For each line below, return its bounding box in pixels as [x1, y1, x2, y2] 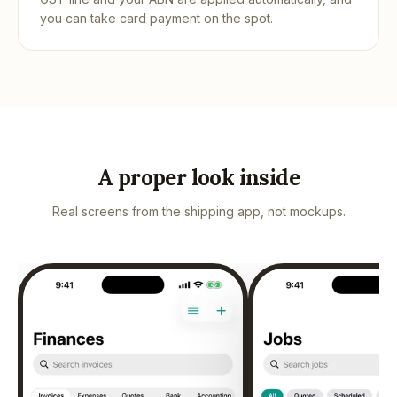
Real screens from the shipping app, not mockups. [51, 204, 346, 220]
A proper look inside [97, 164, 300, 192]
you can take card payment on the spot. [40, 11, 273, 27]
